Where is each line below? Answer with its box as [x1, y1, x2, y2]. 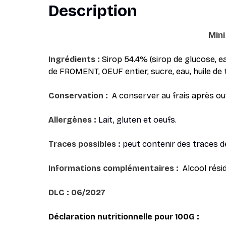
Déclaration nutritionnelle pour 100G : [48, 212, 199, 221]
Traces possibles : [48, 139, 123, 149]
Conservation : [48, 91, 108, 100]
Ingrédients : [48, 54, 100, 64]
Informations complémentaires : [48, 163, 179, 173]
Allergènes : [48, 115, 98, 125]
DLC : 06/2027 [48, 188, 105, 197]
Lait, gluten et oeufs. [98, 115, 177, 125]
